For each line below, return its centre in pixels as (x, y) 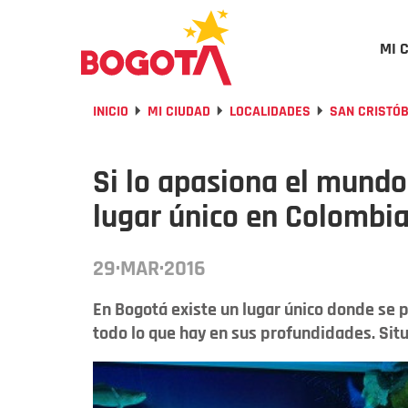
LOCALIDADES (270, 112)
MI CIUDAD (179, 112)
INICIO (111, 112)
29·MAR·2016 (149, 269)
